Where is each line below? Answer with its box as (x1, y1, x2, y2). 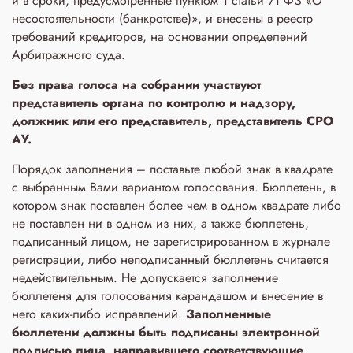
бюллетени (12, 323, 83, 341)
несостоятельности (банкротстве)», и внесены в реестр (12, 9, 313, 28)
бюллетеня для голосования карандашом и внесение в (12, 287, 323, 305)
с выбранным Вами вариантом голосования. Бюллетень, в (12, 178, 336, 196)
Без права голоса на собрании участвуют (12, 76, 261, 94)
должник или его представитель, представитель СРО (12, 112, 333, 130)
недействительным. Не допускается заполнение (12, 269, 278, 287)
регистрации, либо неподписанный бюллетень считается (12, 251, 329, 269)
